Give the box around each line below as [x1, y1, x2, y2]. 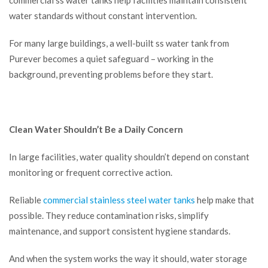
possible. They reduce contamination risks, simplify [9, 210, 209, 221]
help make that [195, 194, 254, 206]
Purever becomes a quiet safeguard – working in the [9, 53, 214, 65]
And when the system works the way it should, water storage [9, 253, 247, 264]
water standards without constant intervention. [9, 10, 197, 22]
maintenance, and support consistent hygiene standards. [9, 226, 230, 237]
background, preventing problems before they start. [9, 69, 213, 80]
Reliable [9, 194, 43, 206]
